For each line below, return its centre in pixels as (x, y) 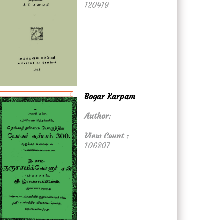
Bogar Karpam (110, 96)
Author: (98, 116)
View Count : (107, 136)
